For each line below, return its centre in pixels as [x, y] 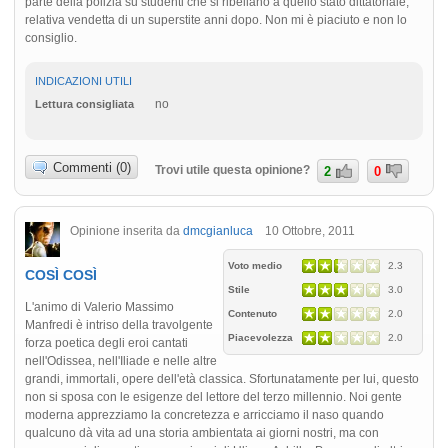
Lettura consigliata [84, 104]
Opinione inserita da [126, 230]
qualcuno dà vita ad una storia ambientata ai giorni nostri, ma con [202, 432]
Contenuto [254, 313]
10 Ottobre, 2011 [304, 230]
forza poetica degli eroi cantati [106, 342]
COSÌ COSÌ [61, 274]
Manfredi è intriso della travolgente [119, 324]
